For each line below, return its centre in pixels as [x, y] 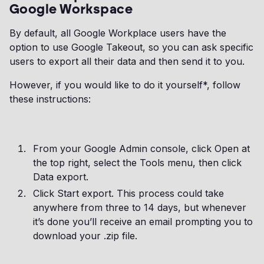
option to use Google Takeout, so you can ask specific [131, 47]
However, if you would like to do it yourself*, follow [125, 85]
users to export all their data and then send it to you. [128, 61]
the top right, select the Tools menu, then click [137, 163]
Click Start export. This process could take [128, 193]
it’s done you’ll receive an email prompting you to [143, 222]
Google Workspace [71, 9]
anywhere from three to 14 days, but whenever [140, 207]
